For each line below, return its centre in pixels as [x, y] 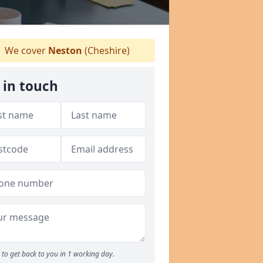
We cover [25, 50]
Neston [65, 50]
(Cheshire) [106, 50]
